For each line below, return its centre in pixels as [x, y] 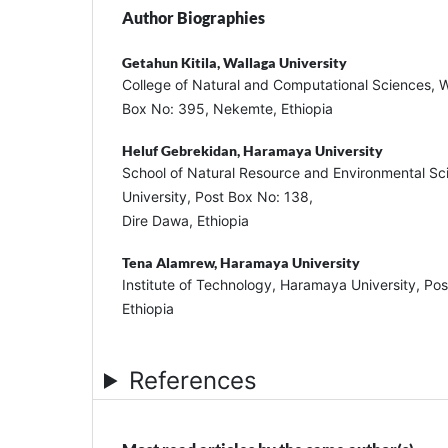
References [193, 380]
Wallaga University [285, 62]
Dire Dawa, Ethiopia [185, 220]
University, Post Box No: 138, [217, 196]
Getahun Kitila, [172, 62]
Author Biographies [193, 17]
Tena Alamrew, [171, 262]
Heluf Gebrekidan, [182, 150]
